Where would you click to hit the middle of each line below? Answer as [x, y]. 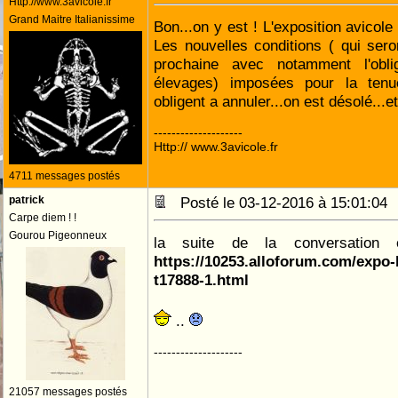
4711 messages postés [64, 176]
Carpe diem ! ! [43, 218]
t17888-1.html [201, 280]
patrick [27, 200]
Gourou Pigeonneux [58, 235]
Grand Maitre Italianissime [72, 20]
